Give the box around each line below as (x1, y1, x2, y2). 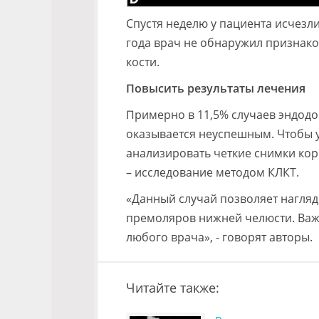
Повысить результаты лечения (126, 80, 305, 96)
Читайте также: (126, 279, 219, 296)
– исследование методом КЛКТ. (126, 164, 299, 180)
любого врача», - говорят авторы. (126, 229, 313, 245)
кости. (126, 54, 159, 70)
